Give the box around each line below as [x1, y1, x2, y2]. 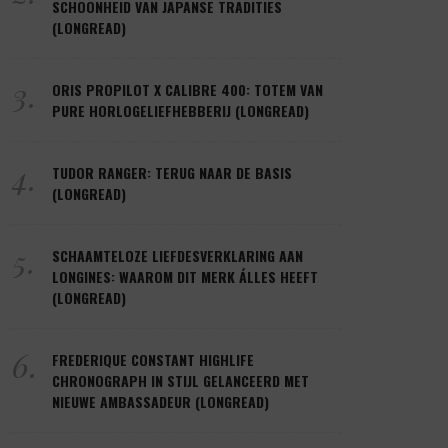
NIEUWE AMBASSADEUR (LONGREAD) [52, 390, 269, 412]
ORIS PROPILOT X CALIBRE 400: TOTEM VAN [52, 78, 323, 100]
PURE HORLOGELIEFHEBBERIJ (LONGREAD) [52, 99, 309, 121]
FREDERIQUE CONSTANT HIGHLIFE [52, 348, 254, 370]
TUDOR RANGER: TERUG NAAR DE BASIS [52, 161, 292, 183]
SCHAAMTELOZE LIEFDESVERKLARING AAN [52, 244, 303, 266]
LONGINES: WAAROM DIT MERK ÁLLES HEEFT [52, 265, 318, 287]
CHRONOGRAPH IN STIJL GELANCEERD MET [52, 369, 309, 391]
